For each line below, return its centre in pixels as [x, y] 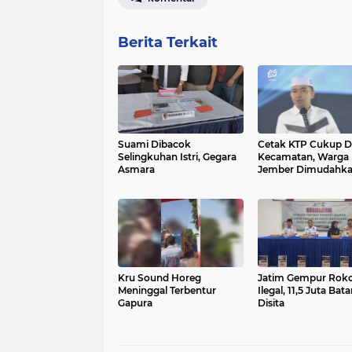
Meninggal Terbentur [167, 291]
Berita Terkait [168, 43]
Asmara [136, 170]
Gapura [135, 303]
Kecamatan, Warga [303, 157]
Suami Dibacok [154, 145]
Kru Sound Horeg [159, 278]
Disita [271, 303]
